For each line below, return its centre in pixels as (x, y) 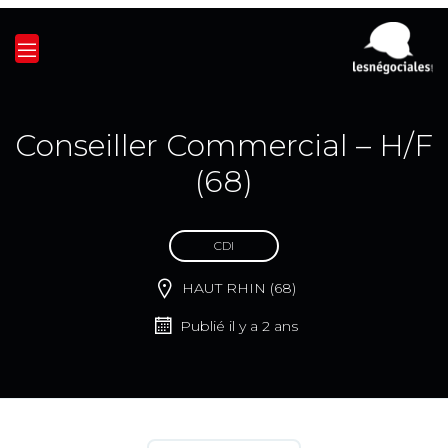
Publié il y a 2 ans (238, 325)
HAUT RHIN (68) (238, 287)
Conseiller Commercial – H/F (224, 145)
